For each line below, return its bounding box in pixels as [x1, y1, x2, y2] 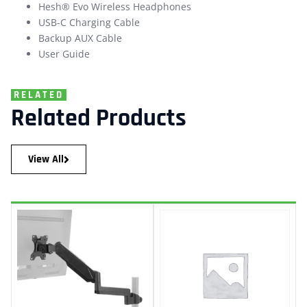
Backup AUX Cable [38, 32, 122, 45]
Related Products [11, 103, 186, 134]
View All [28, 152, 64, 167]
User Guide [38, 47, 90, 60]
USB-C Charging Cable [38, 16, 140, 29]
